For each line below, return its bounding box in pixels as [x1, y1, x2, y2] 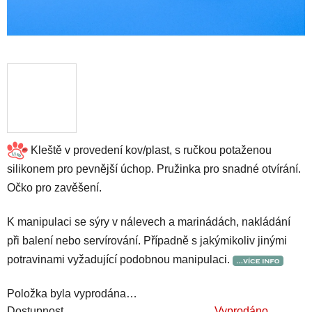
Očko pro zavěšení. [7, 182, 102, 194]
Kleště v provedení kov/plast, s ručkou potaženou [28, 143, 272, 156]
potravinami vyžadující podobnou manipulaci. [7, 253, 233, 266]
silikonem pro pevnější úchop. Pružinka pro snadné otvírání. [7, 163, 301, 175]
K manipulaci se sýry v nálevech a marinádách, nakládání [7, 216, 290, 228]
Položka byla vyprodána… [7, 288, 137, 300]
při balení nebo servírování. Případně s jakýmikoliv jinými [7, 235, 287, 247]
